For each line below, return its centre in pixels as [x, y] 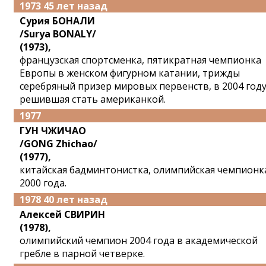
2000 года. [43, 183]
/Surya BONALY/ [58, 34]
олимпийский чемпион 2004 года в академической [139, 240]
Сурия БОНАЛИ [57, 21]
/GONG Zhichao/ [58, 144]
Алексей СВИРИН [62, 214]
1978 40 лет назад [64, 199]
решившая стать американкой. [93, 99]
